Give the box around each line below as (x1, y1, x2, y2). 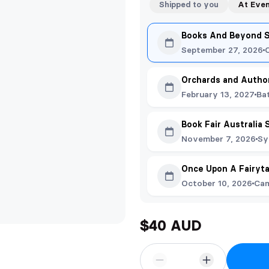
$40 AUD (140, 217, 201, 234)
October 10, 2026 (181, 178, 252, 189)
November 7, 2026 (181, 133, 256, 144)
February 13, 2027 (181, 89, 255, 100)
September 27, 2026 (181, 44, 263, 55)
